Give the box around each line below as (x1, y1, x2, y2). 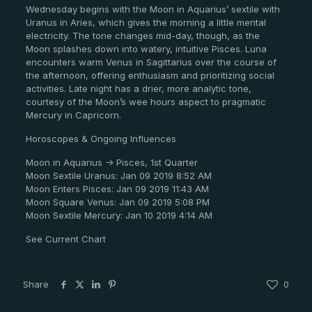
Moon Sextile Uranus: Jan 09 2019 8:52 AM (25, 170, 212, 182)
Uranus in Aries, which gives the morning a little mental (25, 17, 266, 29)
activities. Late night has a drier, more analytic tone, (25, 83, 251, 95)
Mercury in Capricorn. (25, 109, 121, 121)
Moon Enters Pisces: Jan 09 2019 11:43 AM (25, 183, 209, 195)
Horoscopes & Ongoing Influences (25, 133, 176, 145)
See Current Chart (25, 233, 106, 245)
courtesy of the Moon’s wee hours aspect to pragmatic (25, 96, 266, 108)
